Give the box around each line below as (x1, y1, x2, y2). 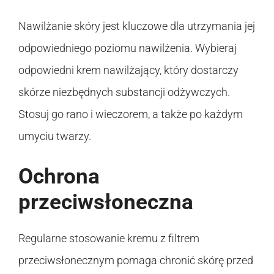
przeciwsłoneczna (18, 189, 193, 215)
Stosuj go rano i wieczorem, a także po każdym (18, 107, 243, 120)
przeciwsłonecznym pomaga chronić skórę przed (18, 253, 253, 267)
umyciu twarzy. (18, 129, 91, 143)
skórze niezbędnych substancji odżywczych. (18, 85, 230, 98)
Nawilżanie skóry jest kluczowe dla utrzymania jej (18, 19, 255, 32)
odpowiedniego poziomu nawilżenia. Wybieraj (18, 41, 237, 54)
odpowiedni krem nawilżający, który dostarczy (18, 63, 239, 76)
